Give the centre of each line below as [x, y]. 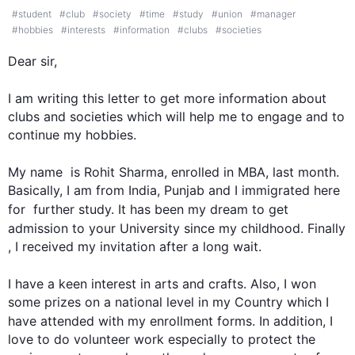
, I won [296, 284]
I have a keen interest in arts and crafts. [129, 284]
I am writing [45, 98]
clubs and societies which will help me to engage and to [176, 116]
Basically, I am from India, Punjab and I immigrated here [174, 190]
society [115, 14]
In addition [291, 321]
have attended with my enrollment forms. [134, 321]
